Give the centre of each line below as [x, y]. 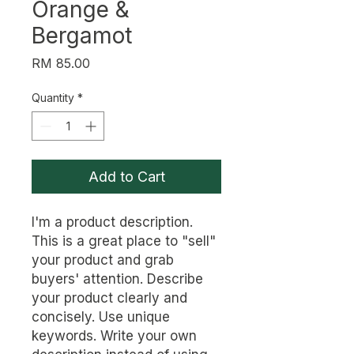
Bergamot [82, 36]
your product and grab [103, 260]
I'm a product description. [112, 222]
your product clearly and [109, 298]
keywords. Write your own [114, 336]
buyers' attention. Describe [117, 279]
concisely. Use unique [101, 317]
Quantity [53, 98]
